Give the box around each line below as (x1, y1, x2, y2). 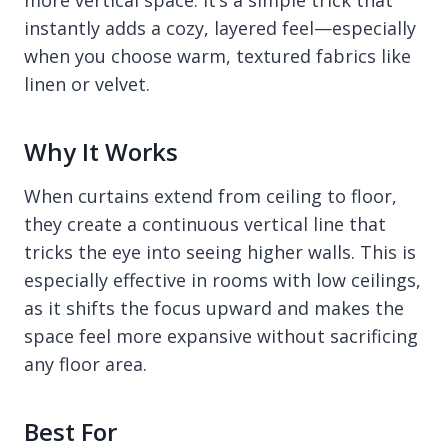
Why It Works (24, 135, 178, 169)
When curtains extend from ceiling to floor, (24, 184, 397, 209)
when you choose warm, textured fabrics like (24, 44, 411, 69)
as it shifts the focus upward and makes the (24, 296, 404, 321)
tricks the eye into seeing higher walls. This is (24, 240, 416, 265)
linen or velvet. (24, 72, 150, 97)
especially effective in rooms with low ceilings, (24, 268, 421, 293)
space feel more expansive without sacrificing (24, 324, 418, 349)
